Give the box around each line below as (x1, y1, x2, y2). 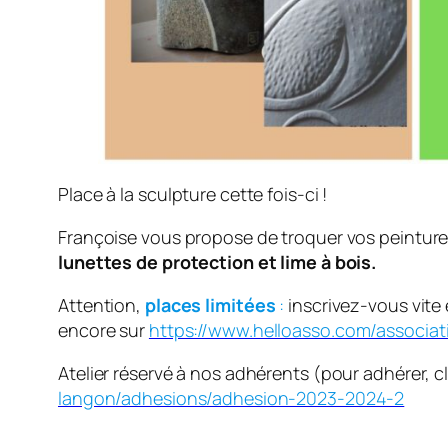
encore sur (58, 318, 149, 343)
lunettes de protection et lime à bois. (58, 250, 377, 275)
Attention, (58, 293, 145, 318)
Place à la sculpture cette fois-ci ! (58, 182, 328, 207)
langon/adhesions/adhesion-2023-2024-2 (58, 386, 405, 411)
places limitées (144, 293, 276, 318)
